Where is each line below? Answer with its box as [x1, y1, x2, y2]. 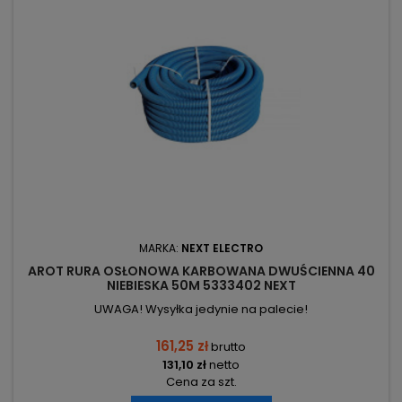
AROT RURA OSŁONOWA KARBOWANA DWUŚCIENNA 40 [27, 262, 375, 281]
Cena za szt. [165, 373, 237, 391]
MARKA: [139, 240, 181, 257]
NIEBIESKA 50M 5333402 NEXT [106, 276, 296, 295]
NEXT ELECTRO [181, 240, 263, 257]
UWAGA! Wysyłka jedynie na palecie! [94, 301, 308, 319]
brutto [211, 338, 246, 356]
